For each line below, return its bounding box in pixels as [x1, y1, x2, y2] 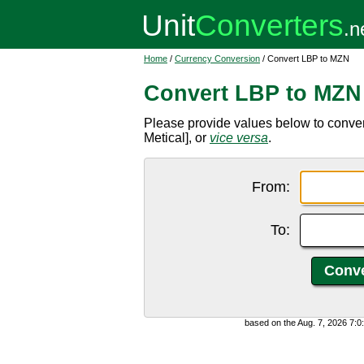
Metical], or [144, 131, 210, 145]
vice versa [210, 131, 268, 145]
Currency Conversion [175, 54, 260, 63]
